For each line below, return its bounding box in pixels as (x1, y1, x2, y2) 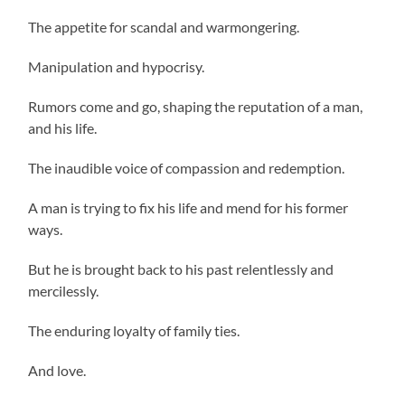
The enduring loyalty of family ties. (28, 321, 240, 339)
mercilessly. (28, 281, 99, 299)
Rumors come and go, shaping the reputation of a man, (28, 97, 363, 115)
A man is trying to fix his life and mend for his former (28, 198, 349, 216)
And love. (28, 361, 87, 379)
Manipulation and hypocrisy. (28, 57, 205, 75)
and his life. (28, 118, 98, 137)
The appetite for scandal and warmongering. (28, 17, 300, 35)
